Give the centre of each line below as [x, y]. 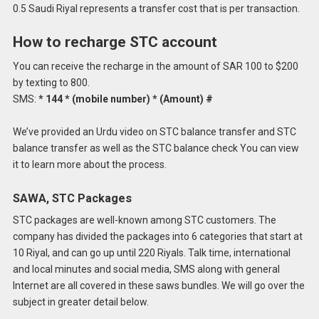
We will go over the [263, 286]
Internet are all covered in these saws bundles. [116, 286]
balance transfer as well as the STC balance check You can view [156, 148]
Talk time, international [239, 253]
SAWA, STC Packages [72, 199]
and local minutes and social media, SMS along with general [146, 270]
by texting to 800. [51, 82]
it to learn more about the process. [89, 165]
